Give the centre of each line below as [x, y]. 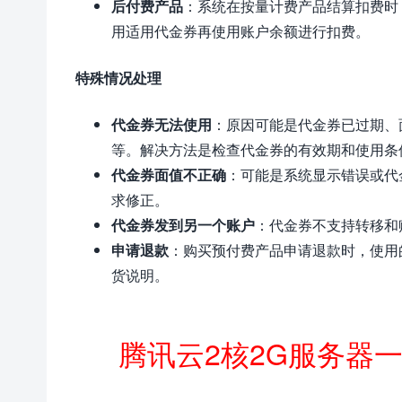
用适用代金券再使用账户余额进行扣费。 [240, 31]
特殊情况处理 [118, 78]
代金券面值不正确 [169, 175]
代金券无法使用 [162, 124]
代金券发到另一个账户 [183, 225]
